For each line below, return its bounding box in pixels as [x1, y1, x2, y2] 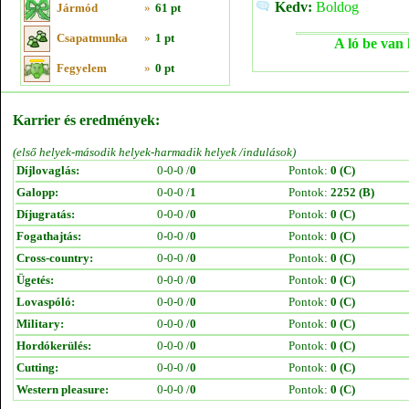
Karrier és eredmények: [13, 112, 160, 128]
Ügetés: [16, 273, 54, 287]
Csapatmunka [57, 31, 128, 45]
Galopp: [16, 185, 58, 199]
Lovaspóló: [16, 295, 75, 309]
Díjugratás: [16, 207, 75, 221]
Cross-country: [16, 251, 93, 265]
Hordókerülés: [16, 339, 91, 352]
